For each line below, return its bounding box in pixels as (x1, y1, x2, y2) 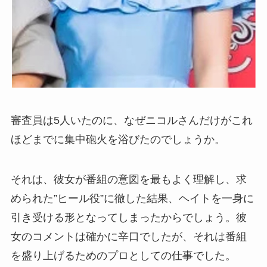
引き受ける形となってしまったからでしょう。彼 (10, 212, 247, 224)
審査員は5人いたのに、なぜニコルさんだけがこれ (10, 114, 253, 126)
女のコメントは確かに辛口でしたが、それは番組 (10, 231, 247, 243)
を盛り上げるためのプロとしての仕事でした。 (10, 250, 236, 262)
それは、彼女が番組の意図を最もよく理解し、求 (10, 173, 247, 186)
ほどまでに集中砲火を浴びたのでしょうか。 (10, 133, 225, 145)
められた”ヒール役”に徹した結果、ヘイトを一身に (10, 193, 254, 205)
